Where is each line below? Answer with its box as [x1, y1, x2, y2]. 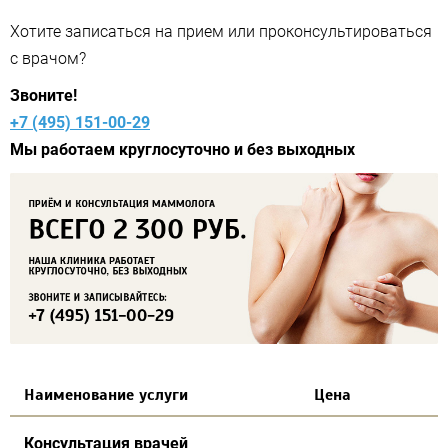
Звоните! [10, 85, 77, 105]
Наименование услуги [24, 385, 188, 406]
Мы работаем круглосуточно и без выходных [10, 139, 355, 159]
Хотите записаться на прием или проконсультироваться [10, 21, 432, 41]
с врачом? [10, 48, 86, 68]
